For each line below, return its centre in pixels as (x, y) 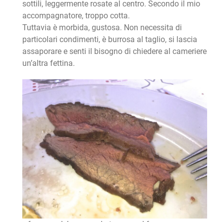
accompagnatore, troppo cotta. (76, 16)
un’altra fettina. (48, 63)
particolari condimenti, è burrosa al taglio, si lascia (110, 40)
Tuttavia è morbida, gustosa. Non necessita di (102, 28)
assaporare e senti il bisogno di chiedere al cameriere (114, 52)
